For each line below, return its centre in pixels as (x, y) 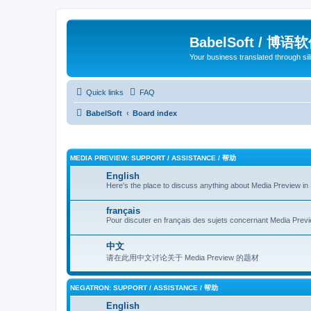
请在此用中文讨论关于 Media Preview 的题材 (183, 258)
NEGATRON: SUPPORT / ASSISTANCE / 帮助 (144, 288)
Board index (155, 113)
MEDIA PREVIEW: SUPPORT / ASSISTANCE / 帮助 (153, 158)
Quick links (105, 92)
